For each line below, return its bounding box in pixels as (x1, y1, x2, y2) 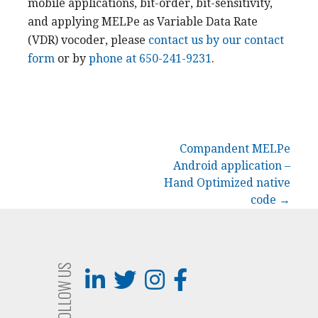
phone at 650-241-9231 (89, 52, 212, 66)
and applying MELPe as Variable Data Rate (28, 15, 258, 29)
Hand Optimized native (164, 176, 290, 190)
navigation (10, 169, 87, 202)
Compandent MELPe (180, 142, 290, 156)
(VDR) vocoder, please (28, 33, 148, 48)
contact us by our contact (148, 33, 284, 48)
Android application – (173, 159, 290, 173)
